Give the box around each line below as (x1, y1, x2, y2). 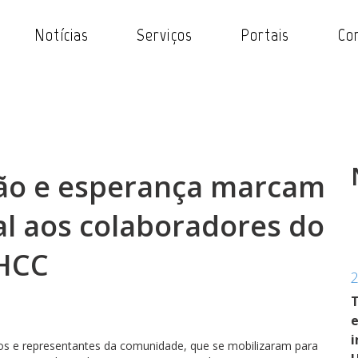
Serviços (137, 24, 193, 46)
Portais (240, 24, 290, 46)
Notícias (34, 24, 89, 46)
